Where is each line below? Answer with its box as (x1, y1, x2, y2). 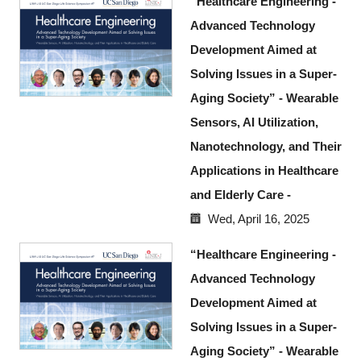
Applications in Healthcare (189, 163, 338, 177)
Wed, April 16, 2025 (208, 211, 310, 226)
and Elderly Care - (189, 187, 291, 201)
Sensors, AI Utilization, (189, 114, 318, 129)
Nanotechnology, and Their (189, 139, 342, 153)
